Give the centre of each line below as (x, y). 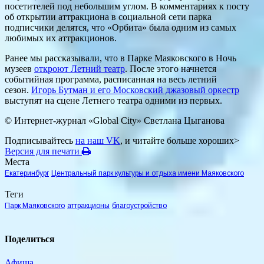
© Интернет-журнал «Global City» (74, 121)
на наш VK (98, 141)
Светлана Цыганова (184, 121)
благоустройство (139, 206)
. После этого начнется (171, 69)
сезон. (18, 90)
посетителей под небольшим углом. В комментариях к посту (127, 6)
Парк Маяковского (35, 206)
